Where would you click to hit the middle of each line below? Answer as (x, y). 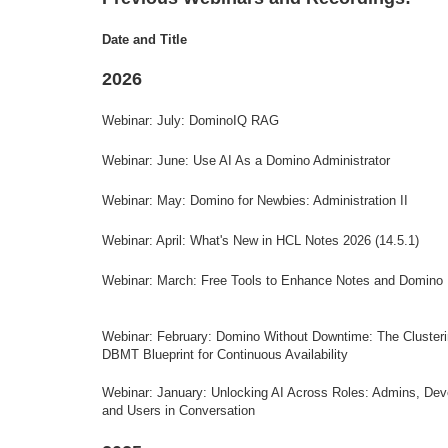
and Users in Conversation (178, 410)
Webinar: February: (159, 336)
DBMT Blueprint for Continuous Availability (225, 354)
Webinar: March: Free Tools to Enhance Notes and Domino (272, 280)
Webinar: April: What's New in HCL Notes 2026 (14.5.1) (260, 240)
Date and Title (144, 39)
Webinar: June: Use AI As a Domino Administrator (246, 160)
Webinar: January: (156, 392)
